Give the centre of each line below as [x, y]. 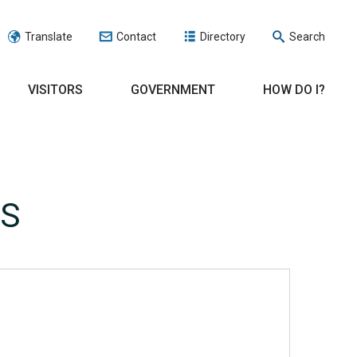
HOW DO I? [294, 90]
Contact [136, 37]
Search [307, 37]
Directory [223, 37]
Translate [49, 37]
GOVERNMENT [173, 90]
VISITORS [55, 90]
